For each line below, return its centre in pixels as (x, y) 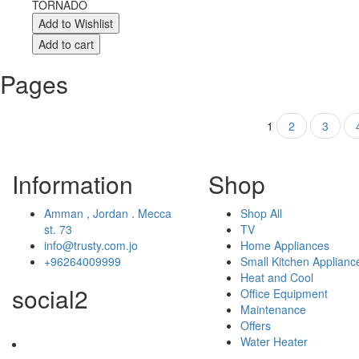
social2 (50, 298)
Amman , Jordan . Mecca (108, 213)
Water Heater (274, 341)
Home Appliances (285, 245)
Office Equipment (284, 293)
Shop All (261, 213)
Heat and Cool (277, 277)
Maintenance (273, 309)
